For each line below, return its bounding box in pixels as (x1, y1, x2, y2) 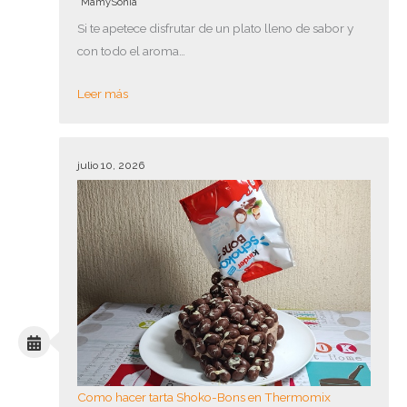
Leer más (77, 85, 128, 101)
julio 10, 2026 (77, 158, 144, 172)
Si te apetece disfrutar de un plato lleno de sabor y (77, 20, 353, 35)
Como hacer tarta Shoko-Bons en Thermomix (77, 390, 331, 405)
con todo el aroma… (77, 43, 185, 58)
